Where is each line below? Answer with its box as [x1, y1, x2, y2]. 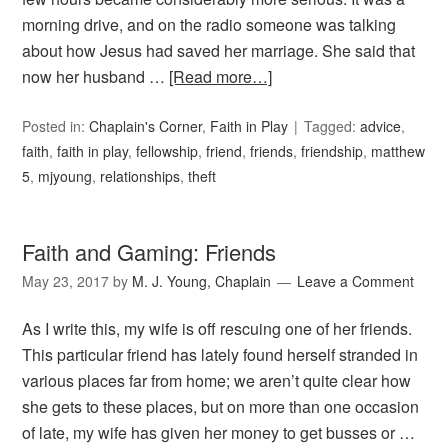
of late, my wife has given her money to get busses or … [22, 421, 416, 445]
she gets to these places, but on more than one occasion [22, 395, 420, 419]
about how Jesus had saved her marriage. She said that [22, 39, 416, 63]
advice [360, 116, 402, 137]
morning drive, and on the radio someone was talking [22, 13, 397, 37]
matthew [371, 141, 426, 162]
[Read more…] [169, 65, 273, 89]
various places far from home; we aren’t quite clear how [22, 369, 412, 393]
